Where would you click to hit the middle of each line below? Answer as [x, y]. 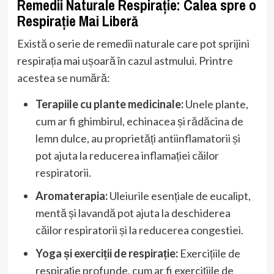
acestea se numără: [63, 77]
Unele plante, [216, 104]
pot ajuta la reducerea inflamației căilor [127, 155]
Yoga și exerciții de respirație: [106, 253]
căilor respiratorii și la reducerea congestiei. [139, 230]
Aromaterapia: [71, 195]
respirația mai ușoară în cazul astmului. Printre [125, 60]
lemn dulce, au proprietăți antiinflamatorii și [138, 138]
